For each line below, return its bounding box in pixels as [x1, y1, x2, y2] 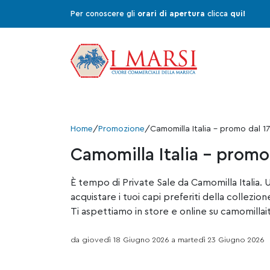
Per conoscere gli [71, 10, 137, 17]
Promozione [98, 125, 145, 134]
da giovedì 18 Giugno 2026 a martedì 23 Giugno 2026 [71, 236, 265, 243]
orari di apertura [137, 10, 205, 17]
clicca [205, 10, 230, 17]
